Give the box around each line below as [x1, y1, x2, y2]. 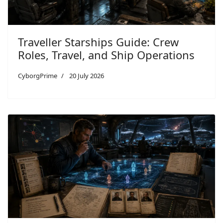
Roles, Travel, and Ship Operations [18, 47, 195, 62]
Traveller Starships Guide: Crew [18, 34, 179, 49]
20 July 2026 [69, 71, 104, 80]
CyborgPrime [18, 71, 57, 80]
